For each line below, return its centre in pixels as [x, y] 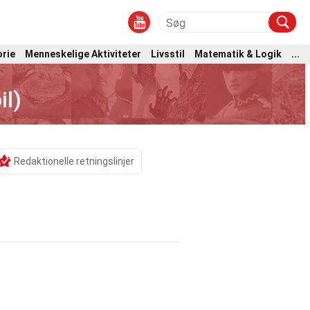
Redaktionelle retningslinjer [74, 161]
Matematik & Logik [238, 54]
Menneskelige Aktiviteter [83, 54]
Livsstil [168, 54]
